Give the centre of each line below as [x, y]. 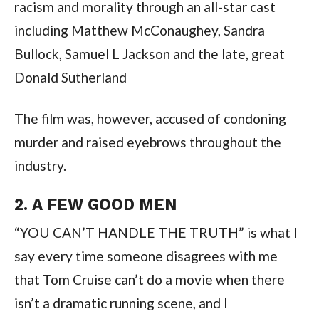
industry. [40, 165]
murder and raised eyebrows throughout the [147, 142]
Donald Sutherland [70, 77]
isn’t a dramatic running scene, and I [121, 303]
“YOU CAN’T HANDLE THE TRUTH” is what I [156, 232]
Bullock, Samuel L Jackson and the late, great [149, 53]
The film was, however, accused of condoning [150, 118]
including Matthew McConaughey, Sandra [139, 30]
